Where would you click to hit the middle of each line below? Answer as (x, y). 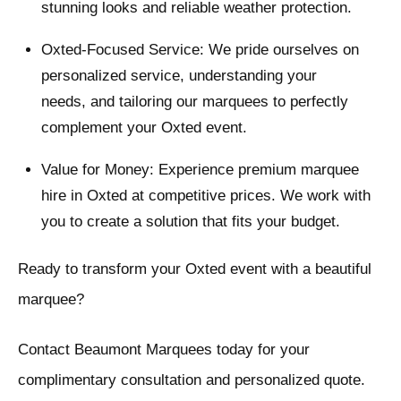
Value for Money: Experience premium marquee (200, 170)
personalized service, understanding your (179, 76)
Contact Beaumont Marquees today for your (164, 350)
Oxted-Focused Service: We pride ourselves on (200, 50)
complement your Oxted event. (144, 128)
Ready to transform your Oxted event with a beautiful (195, 269)
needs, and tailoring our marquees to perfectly (194, 102)
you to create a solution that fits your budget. (190, 222)
